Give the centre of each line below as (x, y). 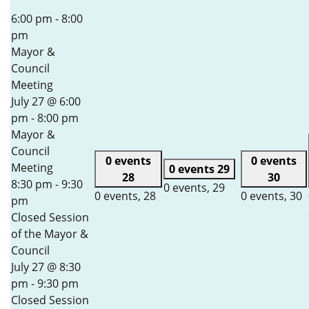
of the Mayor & (50, 234)
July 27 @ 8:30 (46, 267)
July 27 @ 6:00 (46, 101)
